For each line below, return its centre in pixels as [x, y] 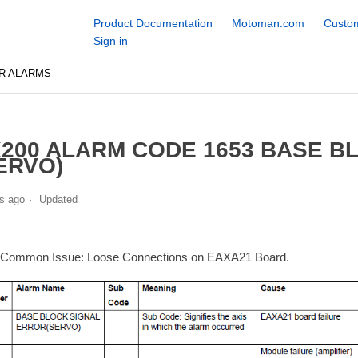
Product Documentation [153, 23]
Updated [58, 199]
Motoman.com [268, 23]
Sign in [110, 41]
